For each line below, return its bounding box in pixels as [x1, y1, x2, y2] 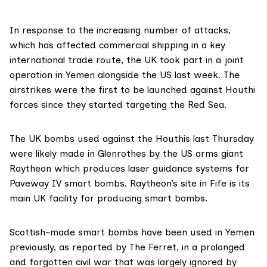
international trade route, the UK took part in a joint [10, 54, 244, 66]
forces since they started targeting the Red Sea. [10, 99, 226, 111]
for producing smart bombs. [80, 193, 207, 204]
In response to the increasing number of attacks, [10, 24, 231, 36]
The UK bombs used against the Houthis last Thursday [10, 133, 254, 145]
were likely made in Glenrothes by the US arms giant [10, 148, 243, 160]
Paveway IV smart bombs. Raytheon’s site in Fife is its [10, 178, 250, 190]
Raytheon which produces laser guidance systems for [10, 163, 249, 175]
